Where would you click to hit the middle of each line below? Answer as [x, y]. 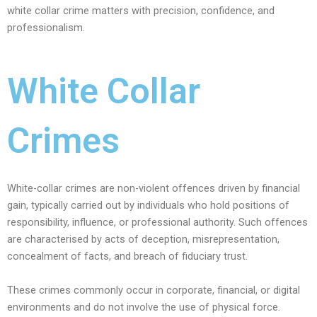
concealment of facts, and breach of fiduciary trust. [127, 257]
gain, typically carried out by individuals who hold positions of [148, 206]
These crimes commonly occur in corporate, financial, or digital [154, 290]
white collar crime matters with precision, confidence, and [141, 10]
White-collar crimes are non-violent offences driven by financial [154, 189]
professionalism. [46, 27]
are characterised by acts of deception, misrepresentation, [143, 240]
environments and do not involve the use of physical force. [144, 307]
